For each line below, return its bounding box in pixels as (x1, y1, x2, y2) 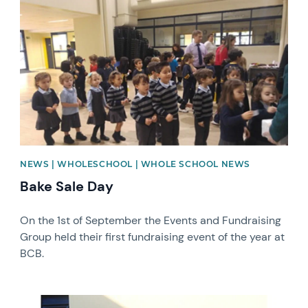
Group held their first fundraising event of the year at (20, 230, 285, 245)
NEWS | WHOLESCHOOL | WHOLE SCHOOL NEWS (20, 159, 250, 170)
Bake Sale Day (20, 177, 114, 196)
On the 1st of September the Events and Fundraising (20, 213, 282, 228)
